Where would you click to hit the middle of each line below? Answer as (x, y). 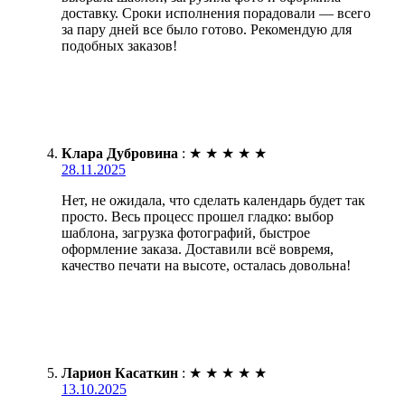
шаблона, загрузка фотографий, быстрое (186, 233)
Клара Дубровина (120, 154)
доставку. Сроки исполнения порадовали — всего (216, 14)
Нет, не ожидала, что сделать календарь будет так (213, 201)
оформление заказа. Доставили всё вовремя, (198, 250)
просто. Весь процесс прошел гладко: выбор (198, 217)
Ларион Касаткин (120, 373)
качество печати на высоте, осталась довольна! (206, 266)
